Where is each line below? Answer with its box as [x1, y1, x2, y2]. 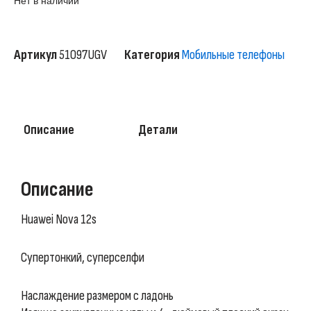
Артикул [14, 47, 59, 63]
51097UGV [59, 47, 107, 63]
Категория [124, 47, 180, 63]
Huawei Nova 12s [21, 211, 96, 228]
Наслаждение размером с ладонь [21, 287, 174, 304]
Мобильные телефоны [182, 47, 285, 63]
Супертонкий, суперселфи [21, 249, 144, 266]
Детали [138, 121, 178, 138]
